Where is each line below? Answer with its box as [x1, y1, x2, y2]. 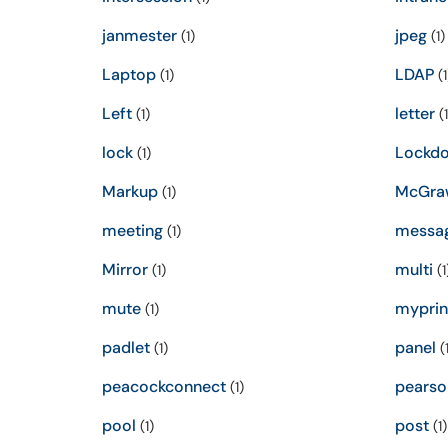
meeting [102, 220, 163, 241]
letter [394, 103, 435, 124]
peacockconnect [102, 376, 226, 397]
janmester [102, 25, 177, 46]
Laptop [102, 64, 156, 85]
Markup [102, 181, 158, 202]
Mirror [102, 259, 148, 280]
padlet [102, 337, 150, 358]
